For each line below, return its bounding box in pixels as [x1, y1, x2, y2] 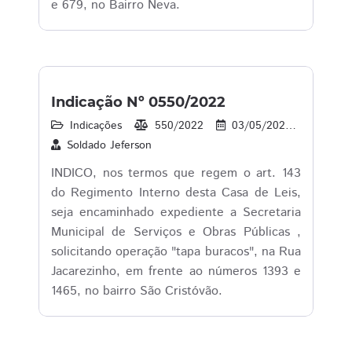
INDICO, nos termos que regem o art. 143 [51, 164, 301, 182]
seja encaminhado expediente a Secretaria [51, 203, 301, 222]
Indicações [70, 118, 122, 134]
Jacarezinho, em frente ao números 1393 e [51, 262, 301, 280]
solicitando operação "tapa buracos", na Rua [51, 243, 301, 261]
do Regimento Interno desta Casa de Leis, [51, 184, 301, 202]
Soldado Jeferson [67, 137, 152, 153]
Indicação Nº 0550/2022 [51, 93, 225, 111]
